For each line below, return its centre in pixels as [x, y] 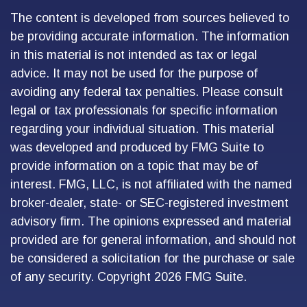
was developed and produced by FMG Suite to [137, 147]
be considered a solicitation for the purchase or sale [152, 258]
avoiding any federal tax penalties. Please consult [147, 92]
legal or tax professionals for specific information [144, 110]
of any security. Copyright [82, 277]
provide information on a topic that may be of [134, 166]
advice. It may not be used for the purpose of [134, 73]
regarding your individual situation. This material [142, 129]
